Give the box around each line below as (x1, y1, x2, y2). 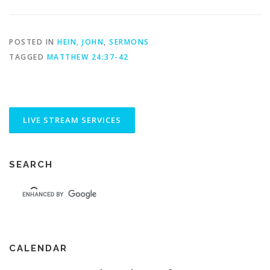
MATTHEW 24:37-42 (46, 51, 129, 62)
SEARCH (9, 159, 53, 170)
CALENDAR (9, 242, 67, 254)
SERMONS (109, 36, 149, 47)
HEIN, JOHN (57, 36, 104, 47)
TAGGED (9, 51, 47, 62)
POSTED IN (9, 36, 57, 47)
